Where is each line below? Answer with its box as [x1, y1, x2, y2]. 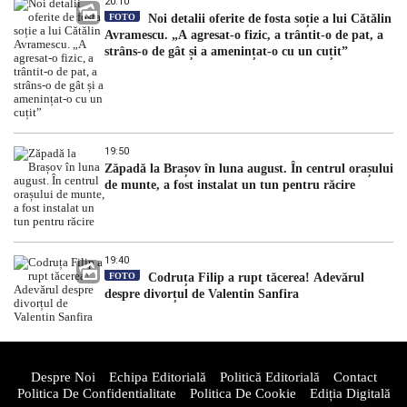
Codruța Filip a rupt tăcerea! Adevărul [144, 270, 364, 284]
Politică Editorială [219, 369, 320, 384]
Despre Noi [30, 369, 95, 384]
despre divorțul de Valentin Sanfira [104, 286, 299, 301]
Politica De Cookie [189, 385, 296, 401]
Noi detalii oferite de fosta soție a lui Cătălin [144, 11, 392, 25]
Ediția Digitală [309, 385, 391, 401]
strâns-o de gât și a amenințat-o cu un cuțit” [104, 44, 348, 58]
